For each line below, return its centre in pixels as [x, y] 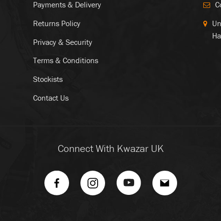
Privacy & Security [62, 42]
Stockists [48, 79]
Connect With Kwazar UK [110, 148]
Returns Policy [56, 23]
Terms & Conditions [65, 60]
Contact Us [51, 97]
